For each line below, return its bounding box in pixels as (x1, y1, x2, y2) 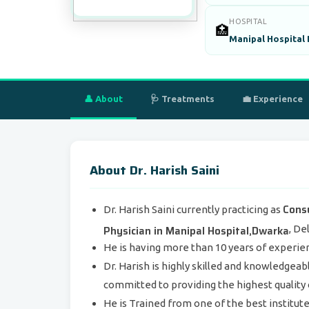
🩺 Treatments (150, 94, 215, 103)
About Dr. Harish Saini (90, 161, 219, 180)
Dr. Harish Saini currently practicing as (103, 203, 283, 215)
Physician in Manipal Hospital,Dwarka (103, 223, 289, 235)
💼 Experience (242, 94, 303, 103)
